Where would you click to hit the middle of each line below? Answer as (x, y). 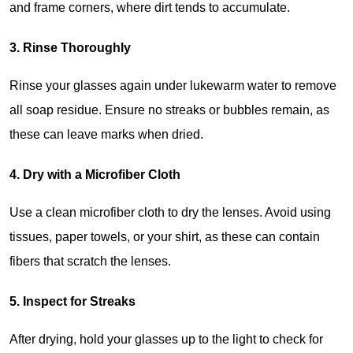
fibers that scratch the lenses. (90, 261)
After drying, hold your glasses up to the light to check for (166, 339)
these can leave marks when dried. (106, 134)
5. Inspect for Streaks (72, 301)
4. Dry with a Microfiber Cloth (95, 174)
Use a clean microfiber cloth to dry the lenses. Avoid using (170, 212)
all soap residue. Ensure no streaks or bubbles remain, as (169, 110)
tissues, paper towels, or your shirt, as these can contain (165, 236)
